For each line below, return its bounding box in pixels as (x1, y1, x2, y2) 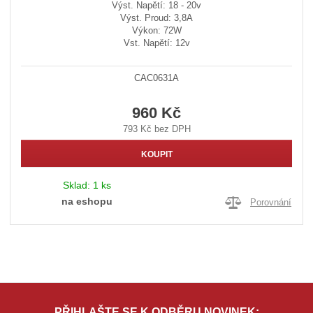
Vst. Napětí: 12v (123, 37, 190, 48)
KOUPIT (140, 149, 173, 159)
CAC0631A (134, 72, 179, 83)
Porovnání (250, 196, 292, 208)
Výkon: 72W (131, 24, 182, 36)
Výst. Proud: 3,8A (120, 12, 193, 23)
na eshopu (61, 196, 112, 208)
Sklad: (62, 180, 93, 191)
